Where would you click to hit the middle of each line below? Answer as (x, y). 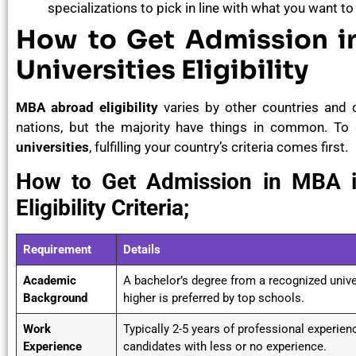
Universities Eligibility (162, 70)
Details (142, 250)
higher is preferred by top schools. (214, 298)
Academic (50, 281)
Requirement (57, 250)
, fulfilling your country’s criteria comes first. (219, 147)
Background (55, 298)
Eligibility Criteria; (103, 208)
